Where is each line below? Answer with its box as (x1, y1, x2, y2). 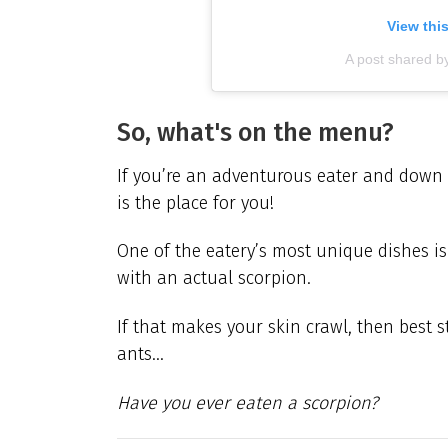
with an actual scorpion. (117, 267, 311, 290)
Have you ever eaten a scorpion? (117, 391, 378, 414)
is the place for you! (117, 191, 274, 214)
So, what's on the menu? (117, 117, 394, 149)
